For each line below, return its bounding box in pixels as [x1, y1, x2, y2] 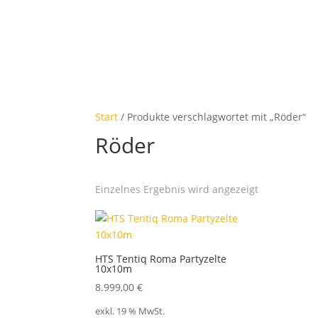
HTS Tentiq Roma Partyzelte [95, 252, 227, 266]
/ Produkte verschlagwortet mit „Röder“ [118, 110, 307, 124]
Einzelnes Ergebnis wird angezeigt [95, 182, 259, 197]
